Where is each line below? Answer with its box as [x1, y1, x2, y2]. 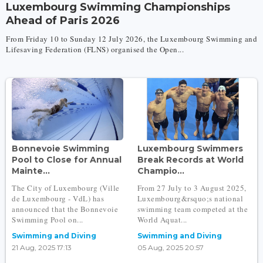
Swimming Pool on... [12, 214, 83, 225]
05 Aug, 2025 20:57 [137, 243, 204, 252]
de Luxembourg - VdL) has [12, 193, 104, 204]
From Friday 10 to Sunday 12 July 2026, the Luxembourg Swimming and [6, 33, 257, 44]
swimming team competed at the [137, 204, 248, 215]
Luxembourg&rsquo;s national [137, 193, 244, 204]
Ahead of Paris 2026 [6, 14, 120, 27]
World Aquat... [137, 214, 187, 225]
